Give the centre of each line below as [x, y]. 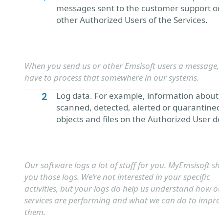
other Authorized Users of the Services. [132, 20]
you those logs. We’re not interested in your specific [117, 177]
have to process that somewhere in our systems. [112, 77]
